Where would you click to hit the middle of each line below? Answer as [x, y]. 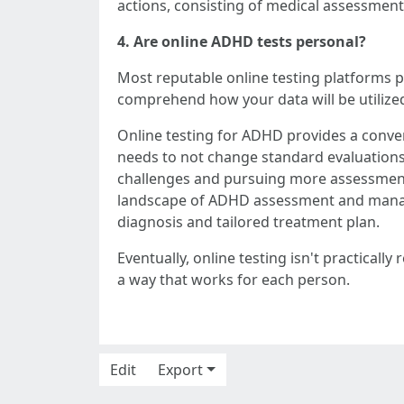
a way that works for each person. [234, 280]
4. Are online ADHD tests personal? [242, 41]
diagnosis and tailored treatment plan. [248, 222]
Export [180, 370]
